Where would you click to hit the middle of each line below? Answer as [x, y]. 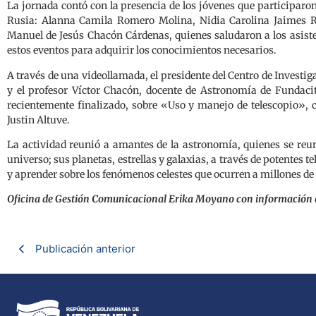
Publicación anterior [85, 248]
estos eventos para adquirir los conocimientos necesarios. [142, 50]
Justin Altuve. [38, 120]
